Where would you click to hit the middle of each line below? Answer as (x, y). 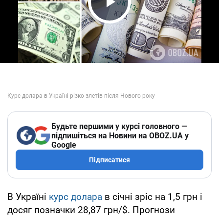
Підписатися (109, 160)
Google (64, 145)
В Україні (28, 197)
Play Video (137, 20)
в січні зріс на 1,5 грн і (152, 197)
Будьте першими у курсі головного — (119, 126)
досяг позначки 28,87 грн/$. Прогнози (91, 210)
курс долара (76, 197)
